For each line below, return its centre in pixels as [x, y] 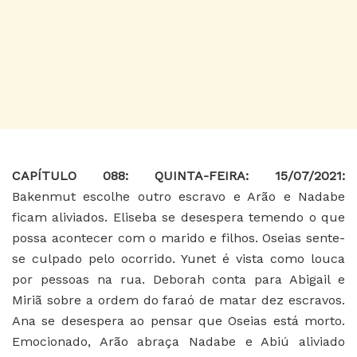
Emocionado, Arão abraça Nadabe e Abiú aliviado [178, 341]
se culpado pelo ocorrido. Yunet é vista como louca [178, 258]
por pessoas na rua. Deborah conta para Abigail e [178, 279]
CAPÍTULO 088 [69, 175]
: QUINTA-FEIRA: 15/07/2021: [235, 175]
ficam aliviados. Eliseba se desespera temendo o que [178, 217]
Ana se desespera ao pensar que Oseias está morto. [178, 320]
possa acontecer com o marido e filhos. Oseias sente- [178, 237]
